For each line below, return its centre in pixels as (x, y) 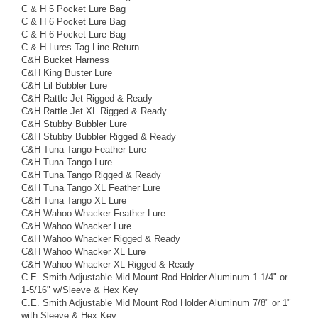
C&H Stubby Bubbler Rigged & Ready (99, 136)
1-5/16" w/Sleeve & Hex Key (80, 290)
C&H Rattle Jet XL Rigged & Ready (94, 111)
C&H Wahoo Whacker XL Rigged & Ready (108, 264)
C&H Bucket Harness (65, 60)
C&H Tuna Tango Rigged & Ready (91, 175)
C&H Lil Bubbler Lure (64, 85)
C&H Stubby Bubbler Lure (74, 124)
